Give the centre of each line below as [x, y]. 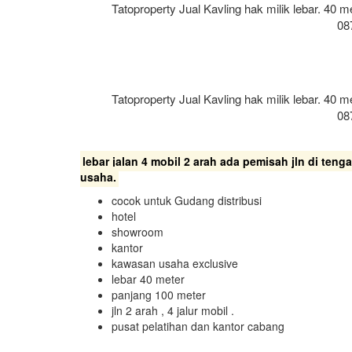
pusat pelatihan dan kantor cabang [198, 326]
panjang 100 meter [159, 295]
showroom [137, 232]
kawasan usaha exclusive [175, 263]
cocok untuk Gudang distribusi [187, 200]
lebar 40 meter [148, 279]
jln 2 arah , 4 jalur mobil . [173, 310]
